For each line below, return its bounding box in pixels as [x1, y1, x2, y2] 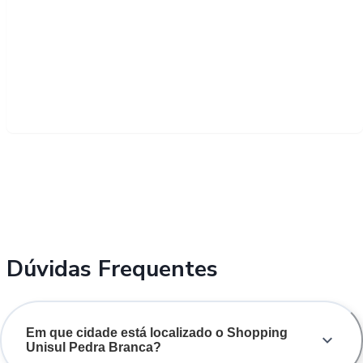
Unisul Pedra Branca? [26, 340, 161, 354]
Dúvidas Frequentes [6, 253, 218, 284]
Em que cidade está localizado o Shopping [26, 325, 288, 340]
